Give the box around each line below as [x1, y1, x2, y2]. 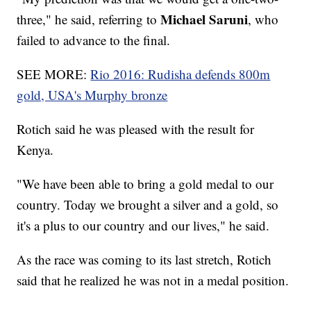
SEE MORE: [17, 65, 91, 83]
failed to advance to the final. [17, 31, 171, 49]
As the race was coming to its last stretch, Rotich [17, 251, 272, 269]
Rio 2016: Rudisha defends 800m [90, 65, 271, 83]
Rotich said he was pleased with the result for [17, 120, 255, 138]
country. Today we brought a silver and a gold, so [17, 196, 279, 214]
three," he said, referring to [17, 10, 161, 28]
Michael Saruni [160, 10, 249, 29]
